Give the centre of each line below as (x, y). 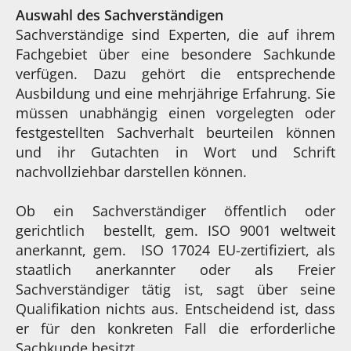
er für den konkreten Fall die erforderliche (175, 328)
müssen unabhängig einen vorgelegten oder (175, 112)
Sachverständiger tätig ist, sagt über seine (175, 289)
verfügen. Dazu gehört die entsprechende (175, 73)
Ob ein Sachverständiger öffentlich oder (175, 210)
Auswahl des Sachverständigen (119, 14)
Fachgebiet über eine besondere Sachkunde (175, 54)
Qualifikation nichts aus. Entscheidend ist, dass (175, 308)
